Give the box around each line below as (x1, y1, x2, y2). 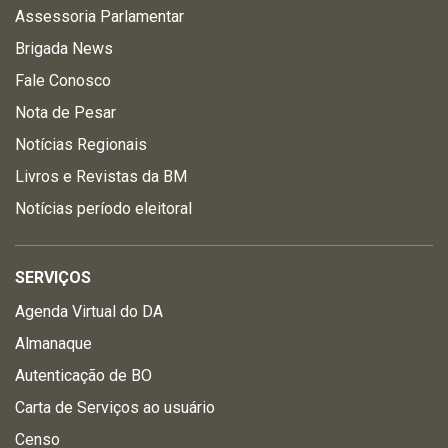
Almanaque (15, 334, 92, 353)
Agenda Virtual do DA (15, 302, 163, 321)
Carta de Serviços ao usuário (15, 398, 215, 417)
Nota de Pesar (15, 103, 116, 122)
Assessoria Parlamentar (15, 7, 184, 26)
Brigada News (15, 39, 113, 58)
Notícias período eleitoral (15, 199, 192, 218)
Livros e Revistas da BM (15, 167, 187, 186)
